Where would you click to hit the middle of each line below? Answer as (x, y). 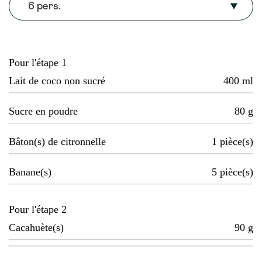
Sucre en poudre (43, 111)
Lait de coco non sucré (57, 81)
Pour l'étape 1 (38, 63)
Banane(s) (30, 172)
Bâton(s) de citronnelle (57, 142)
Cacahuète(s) (36, 228)
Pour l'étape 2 (38, 210)
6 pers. (44, 7)
